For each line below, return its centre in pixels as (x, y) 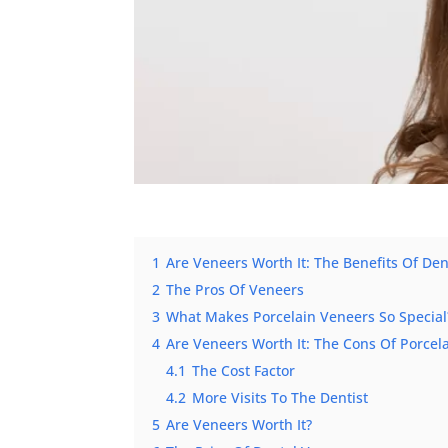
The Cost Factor (244, 371)
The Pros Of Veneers (235, 290)
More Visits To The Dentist (280, 398)
